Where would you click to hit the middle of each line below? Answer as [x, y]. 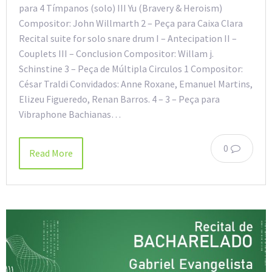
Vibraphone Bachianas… [70, 114]
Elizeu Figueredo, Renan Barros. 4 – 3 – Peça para [119, 99]
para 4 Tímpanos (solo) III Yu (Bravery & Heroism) [121, 8]
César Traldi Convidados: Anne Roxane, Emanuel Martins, [136, 84]
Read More [51, 153]
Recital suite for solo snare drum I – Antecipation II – [128, 39]
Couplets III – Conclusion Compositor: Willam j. [116, 54]
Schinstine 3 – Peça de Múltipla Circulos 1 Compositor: [131, 69]
